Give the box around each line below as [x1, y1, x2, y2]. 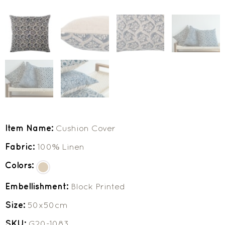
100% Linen [37, 142, 84, 152]
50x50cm [28, 200, 68, 210]
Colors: [5, 160, 36, 171]
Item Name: [5, 123, 56, 134]
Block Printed [71, 181, 125, 192]
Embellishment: [5, 181, 71, 192]
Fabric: [5, 142, 37, 152]
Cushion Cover [56, 123, 116, 134]
